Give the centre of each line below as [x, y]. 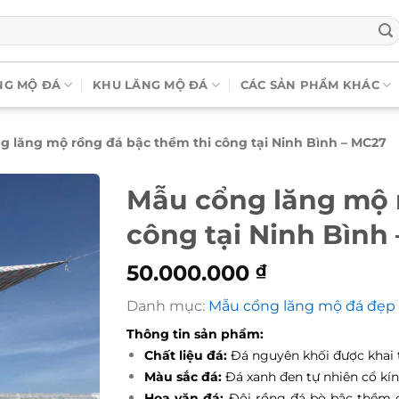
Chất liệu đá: [186, 355]
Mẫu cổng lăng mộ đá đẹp [301, 306]
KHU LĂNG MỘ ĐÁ [151, 85]
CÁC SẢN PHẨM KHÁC [309, 85]
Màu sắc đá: [183, 377]
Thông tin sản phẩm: [195, 334]
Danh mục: [167, 306]
